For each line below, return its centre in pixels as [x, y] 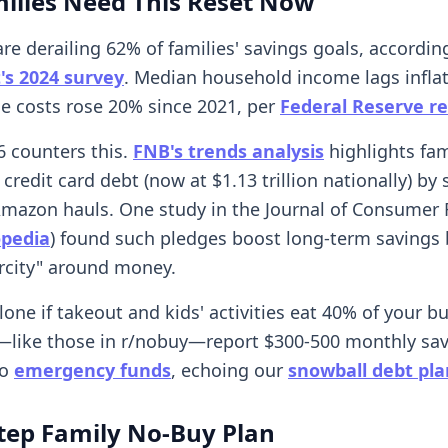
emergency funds [92, 369]
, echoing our [229, 369]
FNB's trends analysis [228, 150]
